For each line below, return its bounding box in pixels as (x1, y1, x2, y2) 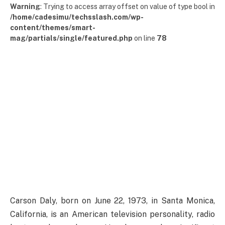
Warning (10, 3, 40, 11)
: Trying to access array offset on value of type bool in (40, 3, 215, 11)
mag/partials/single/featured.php (10, 34, 133, 42)
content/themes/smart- (10, 24, 95, 32)
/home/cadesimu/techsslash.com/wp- (10, 13, 144, 21)
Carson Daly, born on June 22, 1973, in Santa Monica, (10, 195, 215, 205)
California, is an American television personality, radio (10, 209, 215, 219)
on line (133, 34, 157, 42)
